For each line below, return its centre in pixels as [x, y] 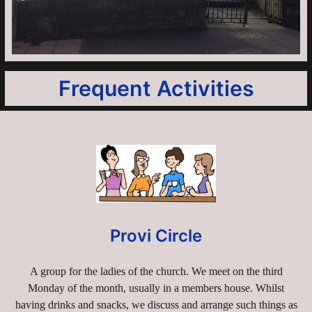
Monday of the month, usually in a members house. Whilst [156, 288]
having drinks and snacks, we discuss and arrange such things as [156, 304]
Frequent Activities [156, 88]
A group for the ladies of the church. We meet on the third [156, 271]
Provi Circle [156, 235]
